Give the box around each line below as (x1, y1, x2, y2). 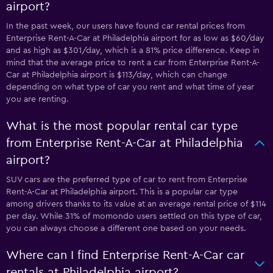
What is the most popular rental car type (6, 120, 238, 132)
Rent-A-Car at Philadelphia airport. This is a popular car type (6, 188, 238, 196)
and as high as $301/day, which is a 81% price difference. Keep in (6, 46, 260, 55)
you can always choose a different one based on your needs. (6, 224, 246, 233)
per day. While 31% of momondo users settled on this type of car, (6, 212, 262, 221)
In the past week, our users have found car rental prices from (6, 22, 245, 30)
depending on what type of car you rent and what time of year (6, 83, 254, 91)
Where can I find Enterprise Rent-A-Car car (6, 249, 244, 261)
